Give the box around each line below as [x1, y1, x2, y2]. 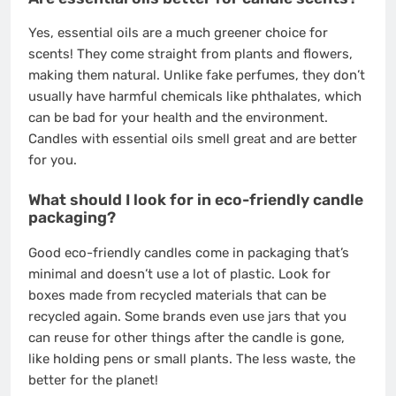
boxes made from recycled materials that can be [28, 286, 326, 303]
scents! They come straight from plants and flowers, [28, 46, 353, 63]
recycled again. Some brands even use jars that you [28, 308, 346, 324]
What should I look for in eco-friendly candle [28, 190, 363, 209]
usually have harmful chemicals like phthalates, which [28, 88, 362, 105]
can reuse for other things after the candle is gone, [28, 329, 345, 346]
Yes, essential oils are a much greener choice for [28, 25, 328, 42]
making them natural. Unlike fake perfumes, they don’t [28, 67, 365, 84]
